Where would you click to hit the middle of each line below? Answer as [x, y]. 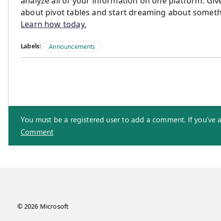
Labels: [31, 45]
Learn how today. [54, 24]
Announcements [72, 46]
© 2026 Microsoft [43, 206]
